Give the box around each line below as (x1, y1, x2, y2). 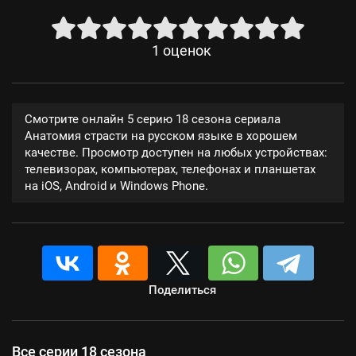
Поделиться (148, 283, 216, 297)
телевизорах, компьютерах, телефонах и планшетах (25, 162, 315, 176)
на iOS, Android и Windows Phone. (25, 179, 208, 193)
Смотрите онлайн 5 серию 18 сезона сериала (25, 112, 281, 126)
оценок (162, 43, 211, 59)
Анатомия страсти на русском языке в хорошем (25, 129, 297, 143)
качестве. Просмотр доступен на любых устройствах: (25, 145, 327, 160)
